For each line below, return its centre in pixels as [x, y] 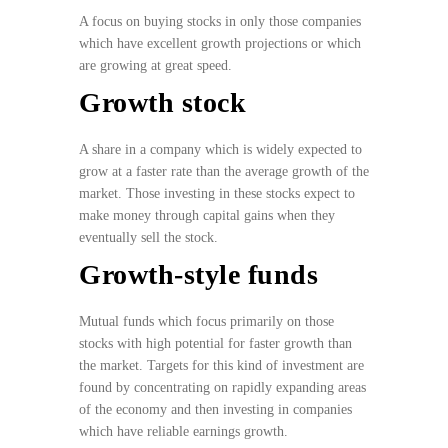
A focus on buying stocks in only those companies [220, 22]
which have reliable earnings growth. [185, 432]
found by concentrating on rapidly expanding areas [222, 388]
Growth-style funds [198, 275]
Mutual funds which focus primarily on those [206, 322]
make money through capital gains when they [207, 216]
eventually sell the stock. [150, 238]
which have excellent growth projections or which [220, 44]
